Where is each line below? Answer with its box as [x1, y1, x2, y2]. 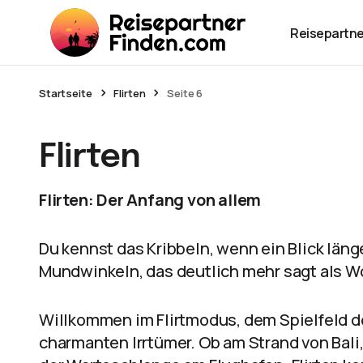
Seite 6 [167, 86, 203, 100]
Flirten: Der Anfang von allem [39, 189, 262, 211]
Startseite [39, 86, 92, 100]
